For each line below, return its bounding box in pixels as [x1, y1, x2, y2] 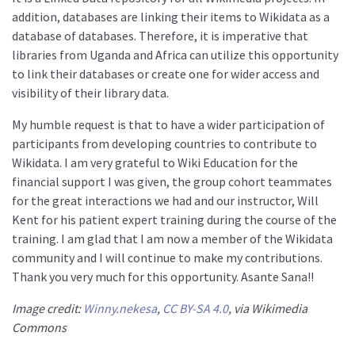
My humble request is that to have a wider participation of [12, 116, 325, 133]
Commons [12, 319, 67, 336]
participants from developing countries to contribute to [12, 136, 317, 152]
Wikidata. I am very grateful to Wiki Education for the [12, 155, 298, 171]
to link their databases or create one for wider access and [12, 66, 319, 82]
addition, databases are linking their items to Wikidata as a [12, 9, 330, 25]
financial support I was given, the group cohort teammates [12, 174, 332, 190]
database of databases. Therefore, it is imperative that [12, 28, 308, 44]
